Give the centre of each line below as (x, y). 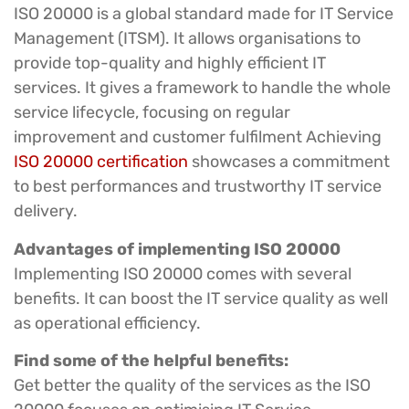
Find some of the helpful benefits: (151, 360)
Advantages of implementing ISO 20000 (177, 249)
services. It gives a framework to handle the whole (202, 88)
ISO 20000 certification (101, 162)
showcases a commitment (289, 162)
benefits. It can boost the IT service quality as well (201, 298)
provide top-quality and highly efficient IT (170, 63)
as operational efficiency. (107, 323)
